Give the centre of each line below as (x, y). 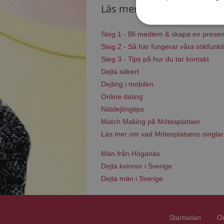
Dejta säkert (120, 71)
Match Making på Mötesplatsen (150, 121)
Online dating (122, 96)
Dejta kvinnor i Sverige (136, 166)
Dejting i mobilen (127, 84)
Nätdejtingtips (122, 109)
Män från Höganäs (130, 153)
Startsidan (185, 217)
